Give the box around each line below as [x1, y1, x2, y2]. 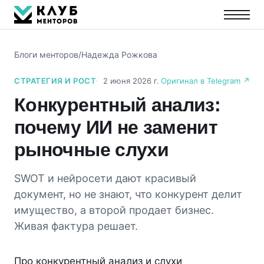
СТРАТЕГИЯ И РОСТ [14, 76, 97, 85]
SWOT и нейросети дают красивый [14, 172, 196, 184]
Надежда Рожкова [81, 49, 157, 60]
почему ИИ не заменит [14, 117, 218, 138]
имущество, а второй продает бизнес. [14, 204, 214, 216]
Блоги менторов [14, 49, 78, 60]
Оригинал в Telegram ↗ [161, 76, 250, 85]
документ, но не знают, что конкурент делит [14, 188, 242, 200]
